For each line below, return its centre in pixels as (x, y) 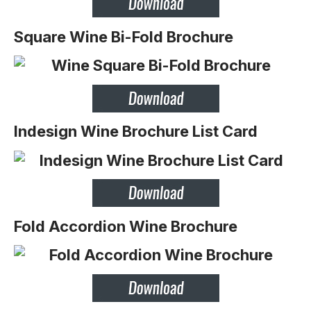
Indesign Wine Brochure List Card (136, 131)
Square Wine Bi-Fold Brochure (124, 36)
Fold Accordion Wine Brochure (126, 226)
